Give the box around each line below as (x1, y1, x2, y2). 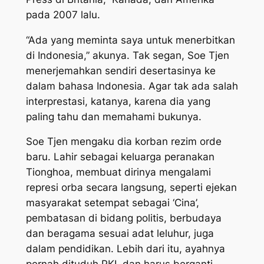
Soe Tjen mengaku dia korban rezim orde (25, 136, 222, 148)
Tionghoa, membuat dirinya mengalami (25, 166, 211, 179)
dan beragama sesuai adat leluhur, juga (25, 227, 214, 240)
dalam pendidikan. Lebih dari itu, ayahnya (25, 243, 225, 255)
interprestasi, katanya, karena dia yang (25, 95, 210, 107)
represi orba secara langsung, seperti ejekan (25, 181, 237, 194)
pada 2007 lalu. (25, 8, 100, 21)
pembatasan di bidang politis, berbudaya (25, 212, 222, 225)
